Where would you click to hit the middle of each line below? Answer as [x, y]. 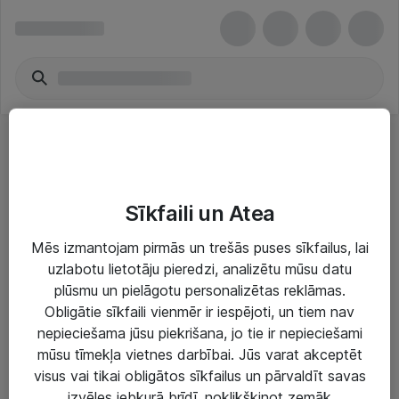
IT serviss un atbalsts [80, 341]
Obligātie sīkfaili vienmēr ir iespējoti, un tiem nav [199, 311]
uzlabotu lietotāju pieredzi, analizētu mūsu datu [199, 269]
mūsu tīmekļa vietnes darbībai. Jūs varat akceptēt [199, 354]
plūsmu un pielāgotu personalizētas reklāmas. [199, 290]
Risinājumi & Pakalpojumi [119, 305]
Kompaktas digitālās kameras [142, 178]
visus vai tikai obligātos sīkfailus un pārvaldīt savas [199, 375]
